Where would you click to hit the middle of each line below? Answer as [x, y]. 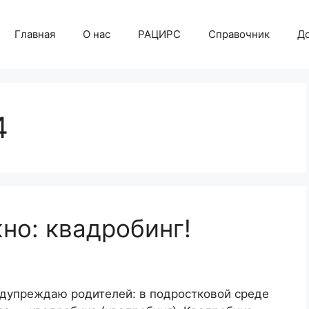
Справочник [239, 34]
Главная [35, 34]
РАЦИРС [159, 34]
